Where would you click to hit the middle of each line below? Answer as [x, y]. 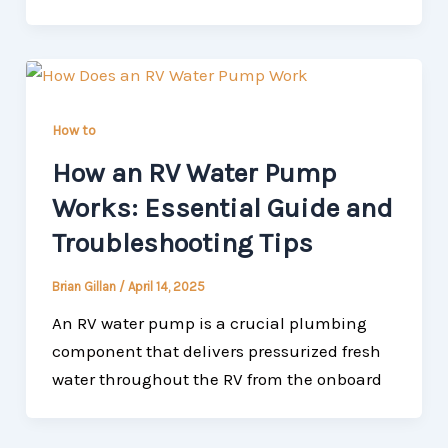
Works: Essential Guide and [222, 208]
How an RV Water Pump [193, 173]
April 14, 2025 [166, 286]
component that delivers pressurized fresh [216, 350]
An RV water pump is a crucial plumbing [209, 322]
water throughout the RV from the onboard [216, 378]
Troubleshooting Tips [182, 243]
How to [73, 130]
